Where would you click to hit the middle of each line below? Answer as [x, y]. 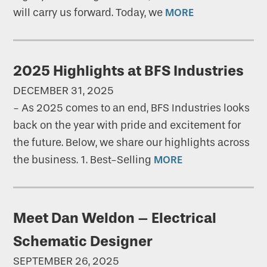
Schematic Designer [83, 241]
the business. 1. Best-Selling [84, 160]
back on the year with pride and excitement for [127, 125]
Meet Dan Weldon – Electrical [115, 218]
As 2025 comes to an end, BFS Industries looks [136, 108]
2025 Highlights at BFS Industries [129, 71]
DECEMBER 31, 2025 [64, 91]
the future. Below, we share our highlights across [132, 143]
